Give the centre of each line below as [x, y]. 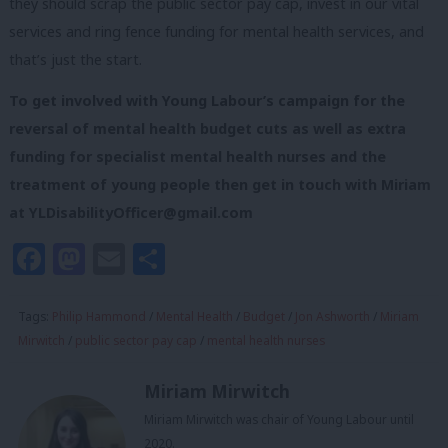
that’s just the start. [75, 59]
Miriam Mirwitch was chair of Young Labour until [279, 419]
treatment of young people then [128, 185]
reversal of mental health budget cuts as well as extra [207, 129]
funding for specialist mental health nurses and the [197, 157]
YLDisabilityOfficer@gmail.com [141, 213]
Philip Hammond [99, 317]
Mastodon [162, 259]
